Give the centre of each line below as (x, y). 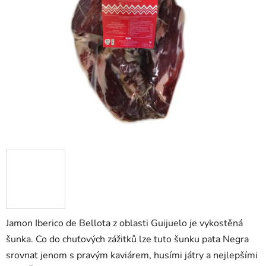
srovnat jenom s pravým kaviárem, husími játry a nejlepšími (132, 256)
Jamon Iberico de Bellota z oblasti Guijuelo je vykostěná (124, 224)
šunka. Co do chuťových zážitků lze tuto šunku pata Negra (127, 240)
